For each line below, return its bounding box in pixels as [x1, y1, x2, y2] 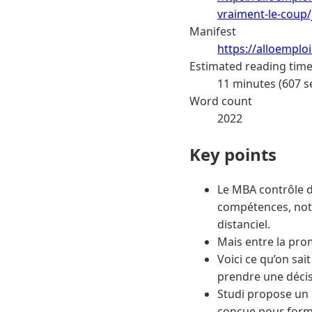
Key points [189, 142, 276, 166]
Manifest [189, 23, 236, 39]
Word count [189, 93, 252, 109]
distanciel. [217, 217, 270, 233]
